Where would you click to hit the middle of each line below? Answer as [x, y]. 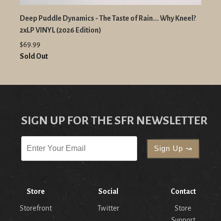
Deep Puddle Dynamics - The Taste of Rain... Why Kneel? [108, 18]
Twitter [108, 208]
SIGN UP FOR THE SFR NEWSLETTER [114, 121]
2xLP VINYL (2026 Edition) [60, 30]
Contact [183, 192]
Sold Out [34, 56]
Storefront [36, 208]
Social [108, 192]
